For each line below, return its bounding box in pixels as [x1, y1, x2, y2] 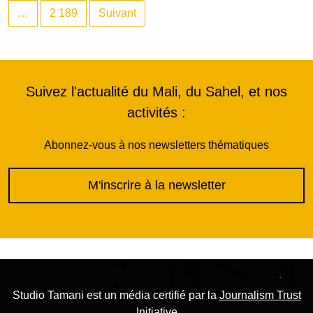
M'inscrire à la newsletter [87, 178, 226, 193]
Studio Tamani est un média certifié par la [12, 289, 219, 302]
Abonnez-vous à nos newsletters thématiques [44, 139, 269, 152]
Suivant [99, 7, 136, 20]
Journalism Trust [219, 289, 301, 302]
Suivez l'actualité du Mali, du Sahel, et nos [26, 84, 287, 100]
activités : [127, 105, 186, 121]
